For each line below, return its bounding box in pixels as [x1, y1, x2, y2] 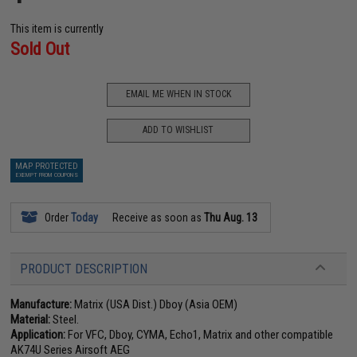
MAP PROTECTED [15, 160, 79, 171]
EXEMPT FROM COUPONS [15, 171, 78, 178]
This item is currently [10, 22, 104, 35]
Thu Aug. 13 [204, 210, 258, 224]
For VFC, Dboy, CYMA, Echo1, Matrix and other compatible [65, 327, 334, 342]
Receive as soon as [110, 210, 205, 224]
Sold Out [10, 38, 70, 59]
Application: [10, 327, 66, 342]
